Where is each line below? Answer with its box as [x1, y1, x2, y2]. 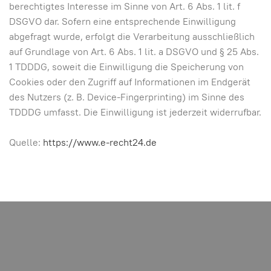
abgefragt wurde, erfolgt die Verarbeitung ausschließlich [9, 30, 255, 43]
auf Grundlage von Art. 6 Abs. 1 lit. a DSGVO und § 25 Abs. [9, 45, 259, 58]
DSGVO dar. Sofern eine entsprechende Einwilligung [9, 15, 236, 28]
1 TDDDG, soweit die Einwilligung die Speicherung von [9, 60, 244, 73]
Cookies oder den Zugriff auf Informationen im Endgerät [9, 76, 250, 88]
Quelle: [9, 136, 43, 149]
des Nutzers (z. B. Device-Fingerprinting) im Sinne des [9, 91, 244, 103]
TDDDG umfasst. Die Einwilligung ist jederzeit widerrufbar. [9, 106, 261, 119]
